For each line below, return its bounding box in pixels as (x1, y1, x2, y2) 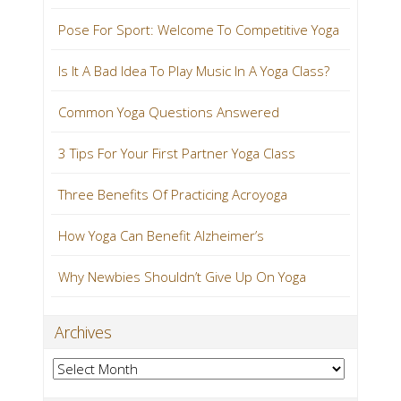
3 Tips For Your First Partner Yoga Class (58, 144, 295, 163)
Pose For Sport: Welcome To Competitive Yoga (58, 21, 339, 39)
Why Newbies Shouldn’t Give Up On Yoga (58, 268, 306, 286)
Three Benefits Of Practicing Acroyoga (58, 185, 287, 204)
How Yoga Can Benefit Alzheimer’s (58, 226, 264, 245)
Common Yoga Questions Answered (58, 103, 279, 122)
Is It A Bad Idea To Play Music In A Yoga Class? (58, 62, 329, 81)
